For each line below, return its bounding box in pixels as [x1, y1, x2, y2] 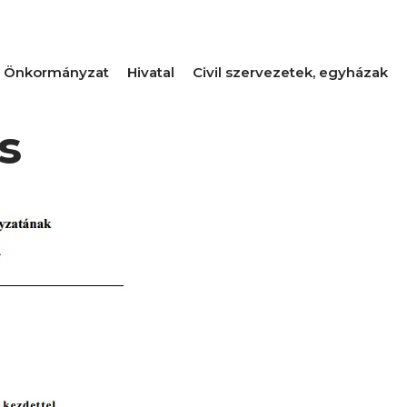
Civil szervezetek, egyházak [193, 64, 388, 81]
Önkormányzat [4, 64, 109, 81]
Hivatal [127, 64, 174, 81]
